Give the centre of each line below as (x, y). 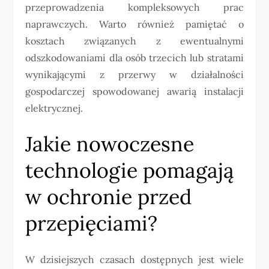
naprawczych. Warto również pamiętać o (134, 24)
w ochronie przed (109, 197)
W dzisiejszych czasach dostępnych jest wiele (134, 259)
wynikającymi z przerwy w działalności (134, 74)
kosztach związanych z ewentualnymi (134, 41)
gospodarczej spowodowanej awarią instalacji (134, 91)
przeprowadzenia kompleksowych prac (134, 7)
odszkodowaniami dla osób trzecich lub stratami (134, 58)
